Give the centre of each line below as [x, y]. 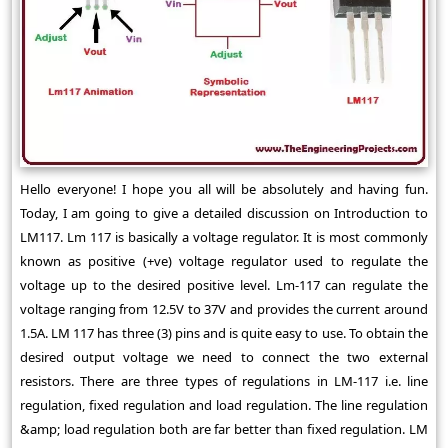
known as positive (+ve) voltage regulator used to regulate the [224, 260]
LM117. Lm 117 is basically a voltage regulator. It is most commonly [224, 236]
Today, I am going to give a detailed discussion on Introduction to [224, 212]
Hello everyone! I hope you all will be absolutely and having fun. [224, 188]
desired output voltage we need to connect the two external [224, 356]
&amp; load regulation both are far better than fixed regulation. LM [224, 428]
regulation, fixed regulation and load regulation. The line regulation [224, 404]
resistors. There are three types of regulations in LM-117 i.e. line [224, 380]
